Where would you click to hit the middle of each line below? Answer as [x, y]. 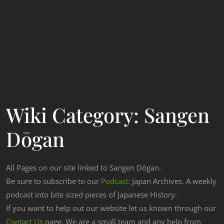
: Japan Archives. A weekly [172, 181]
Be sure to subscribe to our [53, 181]
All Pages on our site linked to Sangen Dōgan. [83, 168]
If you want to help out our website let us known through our [111, 208]
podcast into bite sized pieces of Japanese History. [91, 195]
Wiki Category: [75, 115]
